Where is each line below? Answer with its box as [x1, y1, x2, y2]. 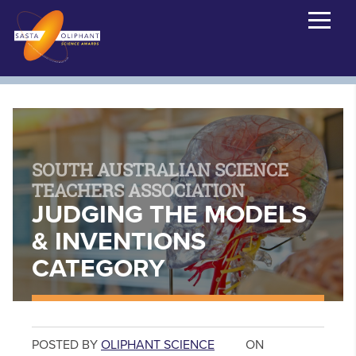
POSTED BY [32, 337, 101, 354]
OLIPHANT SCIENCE [101, 337, 215, 354]
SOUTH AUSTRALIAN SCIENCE [32, 158, 288, 183]
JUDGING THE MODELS [32, 199, 307, 230]
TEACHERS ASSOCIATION [32, 179, 245, 203]
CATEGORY [32, 253, 165, 284]
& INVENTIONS [32, 226, 206, 257]
